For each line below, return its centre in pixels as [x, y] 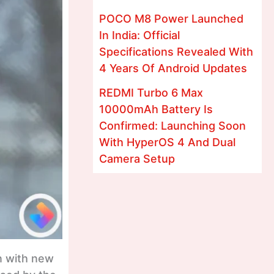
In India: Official [139, 35]
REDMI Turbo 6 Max [151, 93]
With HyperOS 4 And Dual [167, 142]
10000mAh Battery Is [156, 109]
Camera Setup [137, 159]
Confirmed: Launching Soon [172, 126]
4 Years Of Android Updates [173, 68]
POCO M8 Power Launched [171, 18]
